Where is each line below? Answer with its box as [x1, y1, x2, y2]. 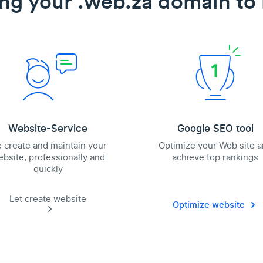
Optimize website [173, 198, 245, 211]
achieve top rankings [172, 151, 258, 164]
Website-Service [8, 122, 87, 136]
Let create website [9, 193, 86, 205]
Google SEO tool [177, 122, 254, 136]
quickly [33, 163, 63, 176]
